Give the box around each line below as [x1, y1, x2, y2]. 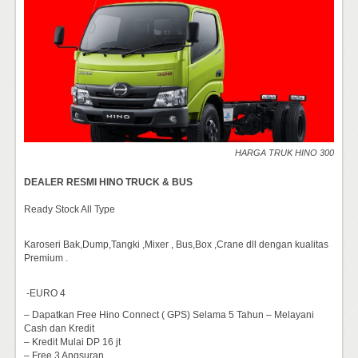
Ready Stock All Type [24, 203, 115, 215]
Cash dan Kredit [24, 322, 94, 334]
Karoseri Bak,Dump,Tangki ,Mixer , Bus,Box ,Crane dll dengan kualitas [24, 238, 328, 250]
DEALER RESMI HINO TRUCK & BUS [24, 176, 193, 188]
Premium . [24, 252, 68, 264]
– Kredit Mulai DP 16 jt [24, 336, 121, 348]
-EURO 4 [24, 287, 66, 299]
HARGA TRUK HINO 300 [235, 147, 334, 157]
